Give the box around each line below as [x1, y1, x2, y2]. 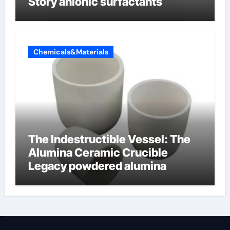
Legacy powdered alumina [28, 159, 166, 172]
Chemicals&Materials [33, 47, 108, 56]
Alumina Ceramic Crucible [28, 145, 168, 159]
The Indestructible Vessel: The [28, 132, 190, 146]
